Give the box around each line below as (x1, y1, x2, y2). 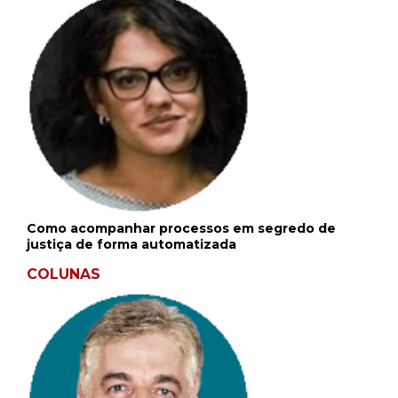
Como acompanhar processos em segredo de (27, 220, 336, 237)
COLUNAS (27, 266, 100, 283)
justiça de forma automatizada (27, 236, 236, 253)
